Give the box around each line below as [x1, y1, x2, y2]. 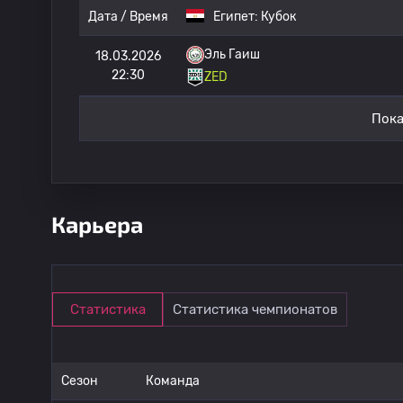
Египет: [213, 9, 261, 24]
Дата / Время [88, 9, 168, 24]
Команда [146, 373, 200, 389]
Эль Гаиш [204, 47, 260, 62]
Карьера [51, 210, 143, 237]
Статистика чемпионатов [173, 301, 337, 318]
